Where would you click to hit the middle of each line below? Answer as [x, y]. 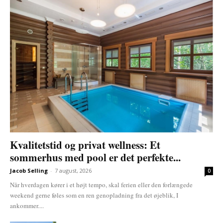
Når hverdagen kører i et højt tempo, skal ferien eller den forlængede [101, 184]
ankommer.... [27, 205]
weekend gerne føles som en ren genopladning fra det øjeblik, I [94, 195]
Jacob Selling [29, 170]
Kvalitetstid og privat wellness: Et [85, 145]
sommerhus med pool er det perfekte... [95, 157]
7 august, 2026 [73, 170]
